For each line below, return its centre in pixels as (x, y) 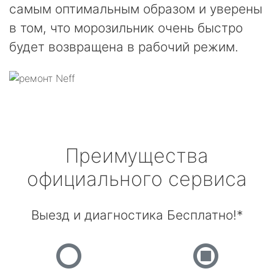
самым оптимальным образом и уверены (136, 9)
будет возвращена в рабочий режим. (124, 47)
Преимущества (137, 156)
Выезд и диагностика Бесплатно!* (137, 215)
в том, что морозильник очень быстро (126, 28)
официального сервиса (137, 179)
